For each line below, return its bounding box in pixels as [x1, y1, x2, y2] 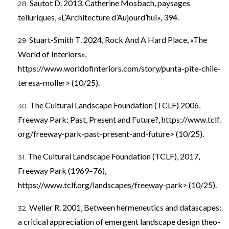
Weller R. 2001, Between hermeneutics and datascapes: [29, 202, 221, 212]
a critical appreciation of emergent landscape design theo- [18, 216, 220, 226]
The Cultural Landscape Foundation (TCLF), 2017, [28, 151, 200, 161]
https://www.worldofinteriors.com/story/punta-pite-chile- [18, 63, 221, 73]
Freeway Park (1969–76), [18, 165, 106, 175]
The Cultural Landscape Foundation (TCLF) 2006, [30, 100, 200, 110]
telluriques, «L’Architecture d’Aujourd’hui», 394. [18, 12, 179, 22]
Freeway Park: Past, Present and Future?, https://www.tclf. [18, 114, 221, 124]
